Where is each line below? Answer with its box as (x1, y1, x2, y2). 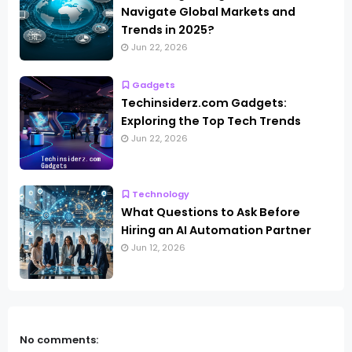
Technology (132, 188, 189, 201)
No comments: (20, 332, 98, 348)
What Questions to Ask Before (121, 204, 300, 221)
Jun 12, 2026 (131, 241, 185, 255)
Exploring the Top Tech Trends (121, 113, 301, 130)
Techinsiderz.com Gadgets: (121, 95, 287, 112)
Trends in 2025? (121, 22, 214, 38)
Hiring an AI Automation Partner (121, 222, 311, 239)
